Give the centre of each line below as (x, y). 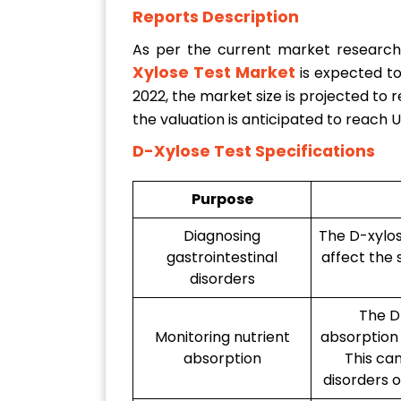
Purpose (222, 200)
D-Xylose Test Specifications (254, 152)
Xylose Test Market (214, 73)
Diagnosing (222, 236)
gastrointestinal (222, 258)
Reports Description (216, 17)
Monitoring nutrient (222, 337)
